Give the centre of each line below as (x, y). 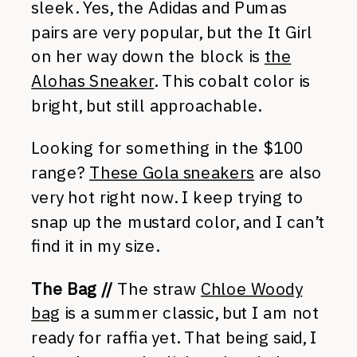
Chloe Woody (252, 288)
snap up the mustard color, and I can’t (178, 222)
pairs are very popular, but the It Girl (172, 32)
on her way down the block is (148, 56)
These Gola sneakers (172, 173)
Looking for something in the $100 (167, 148)
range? (61, 173)
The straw (159, 288)
